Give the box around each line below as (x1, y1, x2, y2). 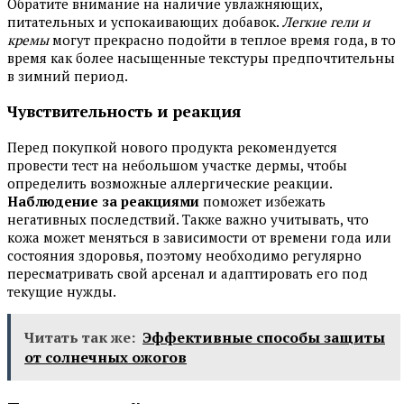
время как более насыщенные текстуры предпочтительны (7, 49, 395, 68)
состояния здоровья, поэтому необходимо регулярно (7, 245, 362, 264)
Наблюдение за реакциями (7, 191, 199, 210)
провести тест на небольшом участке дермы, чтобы (7, 155, 347, 174)
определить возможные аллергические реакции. (7, 173, 332, 192)
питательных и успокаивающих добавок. (7, 13, 282, 32)
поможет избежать (199, 191, 326, 210)
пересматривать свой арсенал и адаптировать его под (7, 263, 368, 282)
